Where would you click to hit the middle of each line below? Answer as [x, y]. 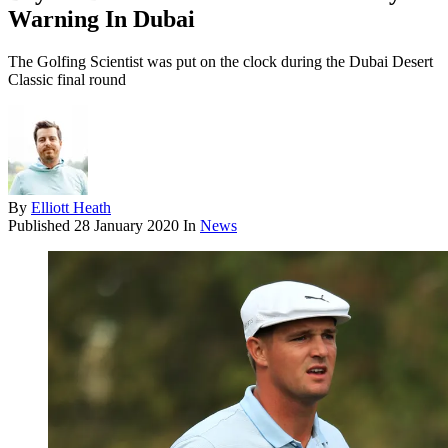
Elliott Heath [71, 208]
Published [41, 226]
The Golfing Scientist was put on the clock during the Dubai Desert [220, 62]
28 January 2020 [126, 226]
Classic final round [67, 80]
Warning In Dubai [101, 19]
